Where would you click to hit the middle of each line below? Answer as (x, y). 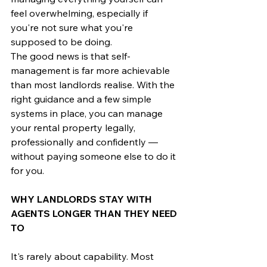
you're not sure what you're (73, 27)
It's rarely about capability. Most (83, 256)
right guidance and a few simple (82, 99)
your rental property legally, (74, 127)
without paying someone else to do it (94, 156)
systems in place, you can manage (88, 113)
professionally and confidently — (86, 142)
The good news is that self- (71, 56)
